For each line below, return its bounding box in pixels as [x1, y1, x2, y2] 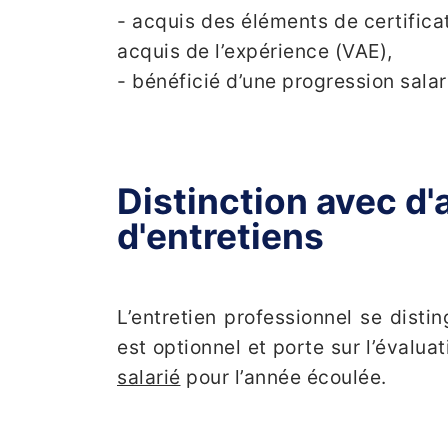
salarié [117, 365, 181, 390]
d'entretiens [117, 215, 324, 259]
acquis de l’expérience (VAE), [117, 38, 393, 63]
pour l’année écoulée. [180, 365, 387, 390]
